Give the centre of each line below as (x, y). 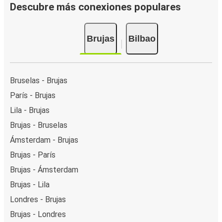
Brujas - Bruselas (39, 125)
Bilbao (142, 38)
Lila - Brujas (30, 110)
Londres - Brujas (38, 199)
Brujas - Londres (38, 214)
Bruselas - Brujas (39, 80)
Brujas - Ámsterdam (44, 169)
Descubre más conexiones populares (95, 7)
